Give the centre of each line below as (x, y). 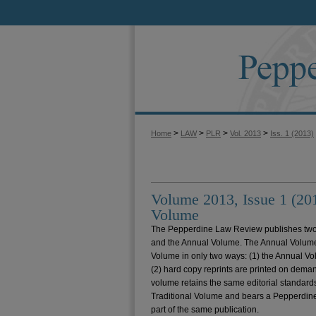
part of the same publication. (205, 309)
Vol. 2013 (245, 133)
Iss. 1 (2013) (292, 133)
